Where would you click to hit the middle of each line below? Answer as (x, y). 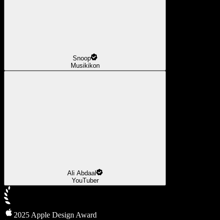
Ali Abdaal (82, 173)
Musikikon (85, 65)
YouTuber (85, 181)
